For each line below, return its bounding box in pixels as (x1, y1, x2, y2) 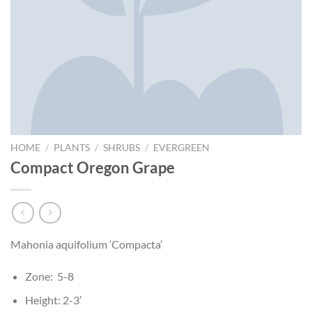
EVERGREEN (153, 141, 210, 153)
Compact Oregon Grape (10, 158, 175, 178)
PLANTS (54, 141, 91, 153)
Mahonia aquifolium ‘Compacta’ (10, 237, 162, 251)
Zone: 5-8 (24, 269, 74, 283)
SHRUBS (103, 141, 141, 153)
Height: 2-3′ (24, 293, 81, 307)
